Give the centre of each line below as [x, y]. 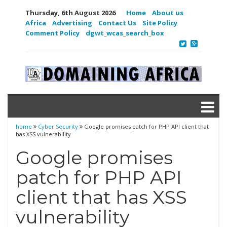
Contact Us [117, 23]
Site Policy [160, 23]
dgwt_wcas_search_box [125, 33]
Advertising [72, 23]
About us [168, 13]
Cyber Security [58, 126]
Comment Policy [52, 33]
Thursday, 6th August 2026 [70, 13]
